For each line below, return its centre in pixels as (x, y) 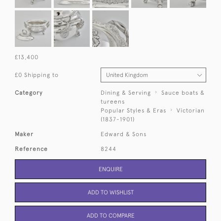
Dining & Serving (126, 92)
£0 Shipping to (37, 75)
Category (29, 92)
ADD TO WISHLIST (110, 192)
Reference (31, 149)
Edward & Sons (124, 134)
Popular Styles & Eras (134, 110)
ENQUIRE (110, 169)
